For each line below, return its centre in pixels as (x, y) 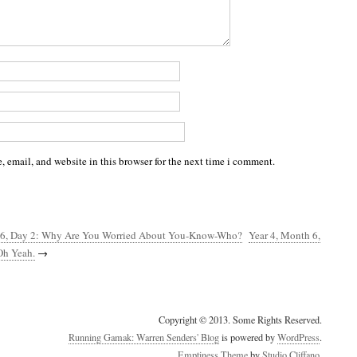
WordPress (298, 337)
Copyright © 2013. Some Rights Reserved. (240, 320)
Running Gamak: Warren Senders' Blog (144, 337)
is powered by (248, 337)
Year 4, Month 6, (284, 235)
